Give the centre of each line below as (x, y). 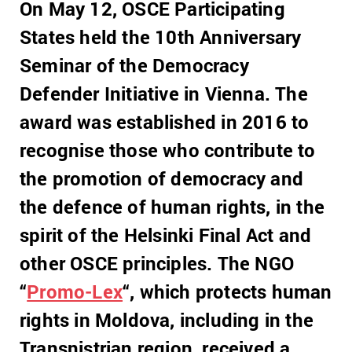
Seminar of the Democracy (134, 65)
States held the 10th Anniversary (161, 37)
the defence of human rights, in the (172, 207)
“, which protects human (227, 291)
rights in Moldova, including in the (167, 320)
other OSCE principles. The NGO (157, 263)
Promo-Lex (75, 291)
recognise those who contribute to (168, 150)
